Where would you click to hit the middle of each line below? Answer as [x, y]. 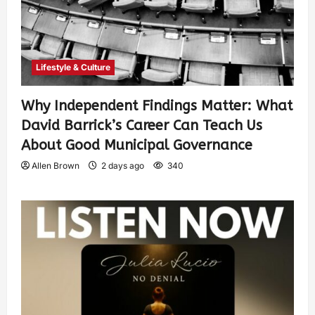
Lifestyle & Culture [73, 67]
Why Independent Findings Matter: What [157, 105]
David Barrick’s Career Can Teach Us [142, 125]
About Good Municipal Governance [137, 145]
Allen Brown [56, 165]
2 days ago [123, 165]
